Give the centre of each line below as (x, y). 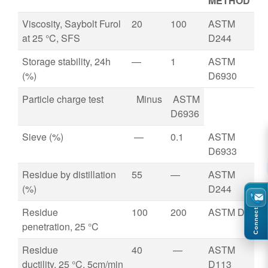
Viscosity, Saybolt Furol (71, 24)
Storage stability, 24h (66, 61)
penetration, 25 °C (60, 226)
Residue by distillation (69, 174)
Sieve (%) (43, 137)
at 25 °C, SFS (51, 38)
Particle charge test (63, 99)
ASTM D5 (229, 212)
